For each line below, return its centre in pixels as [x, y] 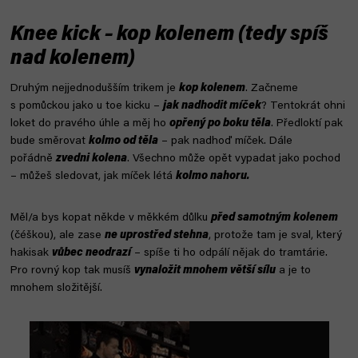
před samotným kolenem [274, 218]
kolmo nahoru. [213, 176]
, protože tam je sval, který [275, 235]
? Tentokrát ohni [303, 106]
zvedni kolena [91, 159]
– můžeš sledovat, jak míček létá [93, 176]
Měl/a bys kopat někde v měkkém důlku [111, 218]
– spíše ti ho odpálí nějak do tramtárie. [229, 253]
